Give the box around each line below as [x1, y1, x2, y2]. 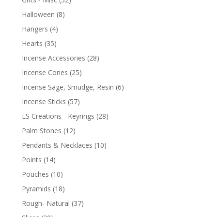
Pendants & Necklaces [21, 140, 93, 150]
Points [21, 155, 42, 164]
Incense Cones [21, 67, 68, 77]
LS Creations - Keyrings [21, 111, 94, 121]
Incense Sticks [21, 96, 66, 106]
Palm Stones [21, 125, 62, 135]
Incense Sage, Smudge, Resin [21, 82, 114, 92]
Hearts [21, 38, 43, 48]
